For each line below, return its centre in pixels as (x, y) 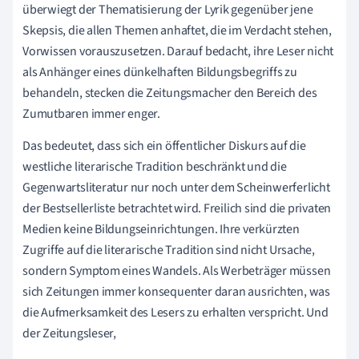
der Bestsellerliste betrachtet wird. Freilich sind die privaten (177, 209)
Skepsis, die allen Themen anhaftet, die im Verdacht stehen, (177, 31)
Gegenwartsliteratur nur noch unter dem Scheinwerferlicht (176, 188)
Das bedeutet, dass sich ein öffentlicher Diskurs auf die (164, 146)
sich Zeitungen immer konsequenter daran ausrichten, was (176, 292)
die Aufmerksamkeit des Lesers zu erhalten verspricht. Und (175, 313)
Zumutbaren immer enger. (91, 114)
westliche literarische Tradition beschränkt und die (155, 167)
